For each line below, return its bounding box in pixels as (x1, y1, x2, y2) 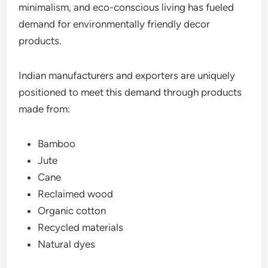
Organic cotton (38, 204, 106, 217)
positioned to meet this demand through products (19, 86, 242, 98)
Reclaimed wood (38, 187, 114, 200)
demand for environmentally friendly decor (19, 17, 211, 30)
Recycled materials (38, 221, 124, 233)
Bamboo (38, 137, 76, 150)
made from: (19, 102, 71, 115)
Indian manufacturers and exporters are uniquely (19, 69, 236, 81)
